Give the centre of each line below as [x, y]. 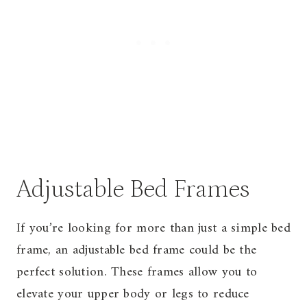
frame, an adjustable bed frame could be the [137, 250]
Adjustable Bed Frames [133, 189]
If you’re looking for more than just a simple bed [153, 228]
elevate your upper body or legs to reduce [133, 294]
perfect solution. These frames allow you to [137, 272]
